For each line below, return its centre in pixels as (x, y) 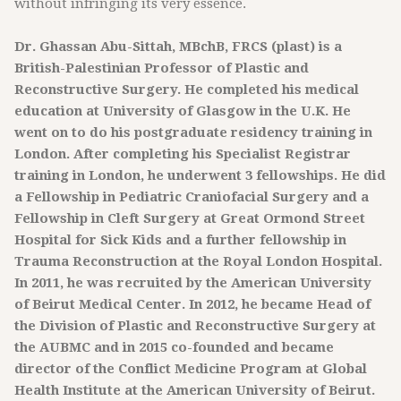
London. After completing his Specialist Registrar (183, 154)
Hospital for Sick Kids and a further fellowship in (180, 240)
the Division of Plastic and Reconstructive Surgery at (195, 326)
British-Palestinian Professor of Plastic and (162, 68)
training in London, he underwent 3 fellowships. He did (200, 175)
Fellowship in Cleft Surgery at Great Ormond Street (190, 218)
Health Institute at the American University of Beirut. (195, 390)
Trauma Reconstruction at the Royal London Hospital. (198, 261)
